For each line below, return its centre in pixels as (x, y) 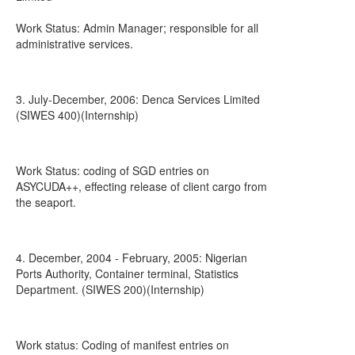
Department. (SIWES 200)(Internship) (110, 289)
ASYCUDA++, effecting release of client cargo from (141, 186)
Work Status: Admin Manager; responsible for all (137, 28)
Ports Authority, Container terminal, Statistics (127, 273)
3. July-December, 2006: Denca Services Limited (138, 99)
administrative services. (74, 44)
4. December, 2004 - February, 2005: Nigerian (132, 258)
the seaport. (46, 202)
